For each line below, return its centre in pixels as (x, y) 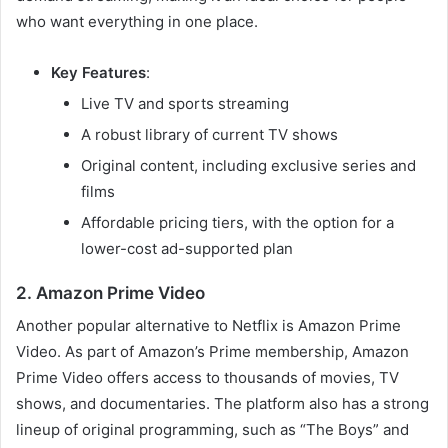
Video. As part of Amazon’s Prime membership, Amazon (212, 352)
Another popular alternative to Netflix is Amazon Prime (208, 326)
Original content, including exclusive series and (248, 165)
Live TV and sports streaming (185, 103)
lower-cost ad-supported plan (187, 248)
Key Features (98, 72)
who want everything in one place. (137, 21)
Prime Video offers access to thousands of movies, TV (207, 378)
